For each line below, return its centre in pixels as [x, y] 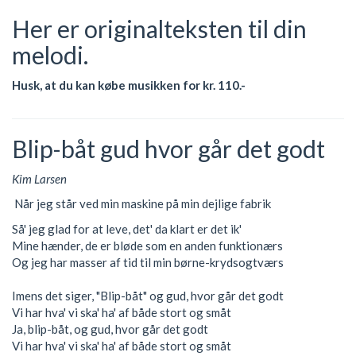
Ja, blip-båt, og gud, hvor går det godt [110, 329]
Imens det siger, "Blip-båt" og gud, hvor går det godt [148, 295]
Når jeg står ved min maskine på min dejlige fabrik [141, 203]
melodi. [50, 55]
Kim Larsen [39, 178]
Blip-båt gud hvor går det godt [168, 149]
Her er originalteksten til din [159, 29]
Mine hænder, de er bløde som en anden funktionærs [147, 245]
